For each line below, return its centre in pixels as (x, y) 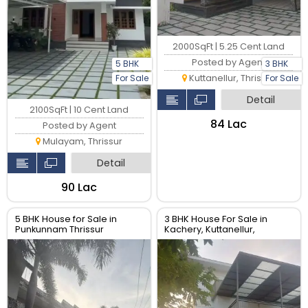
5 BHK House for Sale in (66, 219)
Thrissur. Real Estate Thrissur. (228, 239)
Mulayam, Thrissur (82, 141)
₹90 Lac (79, 187)
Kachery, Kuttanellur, (210, 229)
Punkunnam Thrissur (59, 229)
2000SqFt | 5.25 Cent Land (229, 46)
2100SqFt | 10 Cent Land (79, 109)
